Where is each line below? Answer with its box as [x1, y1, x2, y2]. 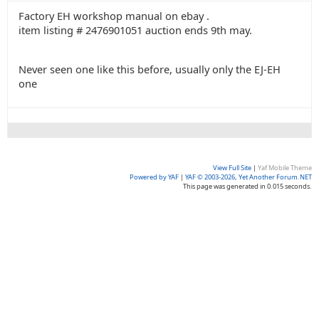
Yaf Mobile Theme [258, 163, 312, 172]
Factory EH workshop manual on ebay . [19, 9, 209, 23]
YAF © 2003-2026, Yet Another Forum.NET [185, 172, 312, 182]
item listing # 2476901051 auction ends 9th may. [19, 23, 252, 37]
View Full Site [213, 163, 251, 172]
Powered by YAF [130, 172, 179, 182]
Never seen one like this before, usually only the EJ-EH [19, 61, 281, 76]
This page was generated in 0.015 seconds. [183, 182, 312, 191]
